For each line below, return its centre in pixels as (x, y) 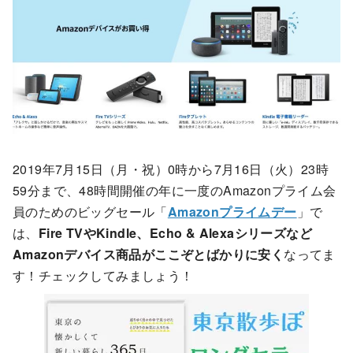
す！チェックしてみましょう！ (103, 275)
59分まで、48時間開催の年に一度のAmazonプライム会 (175, 190)
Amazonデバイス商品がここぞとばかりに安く (149, 254)
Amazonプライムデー (232, 211)
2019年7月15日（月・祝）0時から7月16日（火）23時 (171, 169)
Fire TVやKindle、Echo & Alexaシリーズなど (175, 232)
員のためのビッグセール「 (90, 211)
